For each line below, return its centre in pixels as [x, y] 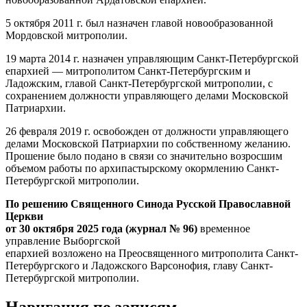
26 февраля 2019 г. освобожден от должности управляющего [147, 132]
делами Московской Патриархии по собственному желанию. [148, 144]
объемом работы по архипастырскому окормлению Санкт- [142, 169]
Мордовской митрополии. [66, 36]
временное [224, 229]
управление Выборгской [63, 241]
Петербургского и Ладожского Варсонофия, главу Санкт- [139, 266]
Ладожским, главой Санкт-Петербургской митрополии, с [139, 84]
